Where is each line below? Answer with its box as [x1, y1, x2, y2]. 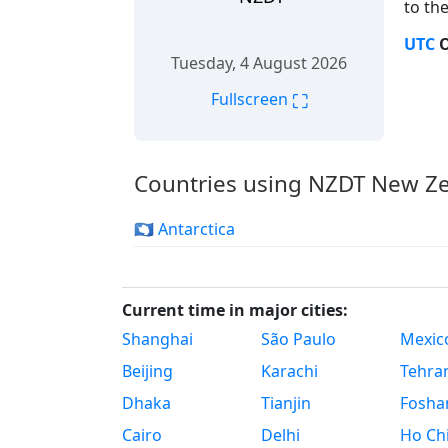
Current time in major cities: [122, 299, 348, 322]
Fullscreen [210, 87, 292, 110]
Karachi [260, 360, 318, 383]
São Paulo [260, 328, 336, 351]
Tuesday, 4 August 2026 [171, 51, 347, 74]
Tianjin [260, 392, 311, 415]
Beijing [122, 360, 173, 383]
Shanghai [122, 328, 193, 351]
